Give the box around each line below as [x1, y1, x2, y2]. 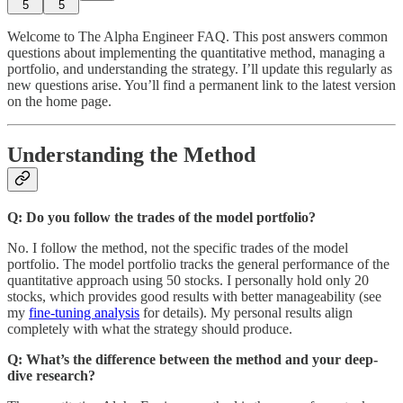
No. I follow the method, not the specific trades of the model [7, 240, 348, 256]
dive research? [7, 368, 95, 384]
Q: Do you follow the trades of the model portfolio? [7, 210, 316, 226]
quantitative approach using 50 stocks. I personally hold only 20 [7, 273, 369, 289]
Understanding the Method [7, 143, 255, 167]
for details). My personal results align [139, 305, 353, 321]
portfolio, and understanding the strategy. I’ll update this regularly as [7, 60, 392, 76]
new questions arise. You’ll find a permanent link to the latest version [7, 76, 396, 93]
